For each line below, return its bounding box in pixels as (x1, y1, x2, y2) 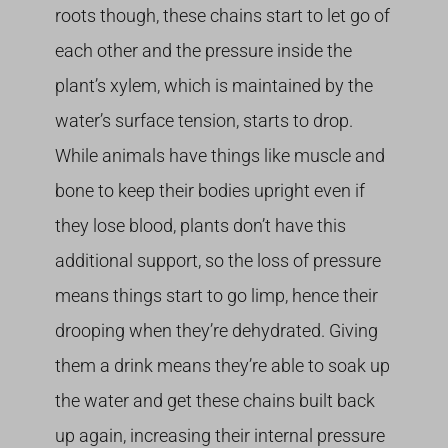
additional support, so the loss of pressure (54, 250, 381, 272)
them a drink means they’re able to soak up (54, 355, 390, 377)
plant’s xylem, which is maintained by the (54, 75, 373, 97)
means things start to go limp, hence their (54, 285, 378, 307)
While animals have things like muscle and (54, 145, 385, 167)
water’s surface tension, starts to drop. (54, 110, 353, 132)
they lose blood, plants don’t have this (54, 215, 346, 237)
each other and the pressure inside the (54, 40, 352, 62)
